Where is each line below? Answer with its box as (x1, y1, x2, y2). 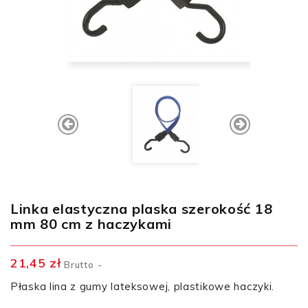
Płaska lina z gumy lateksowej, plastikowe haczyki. (10, 280, 274, 294)
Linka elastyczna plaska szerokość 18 (10, 200, 273, 218)
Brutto (64, 259, 97, 271)
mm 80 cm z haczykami (10, 215, 172, 233)
